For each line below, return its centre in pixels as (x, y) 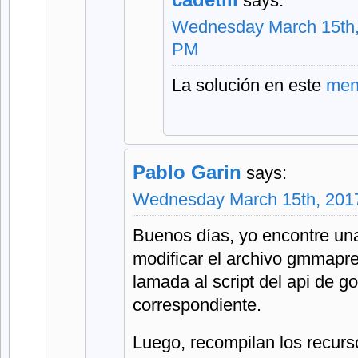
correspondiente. (197, 305)
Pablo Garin (187, 172)
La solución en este (249, 85)
